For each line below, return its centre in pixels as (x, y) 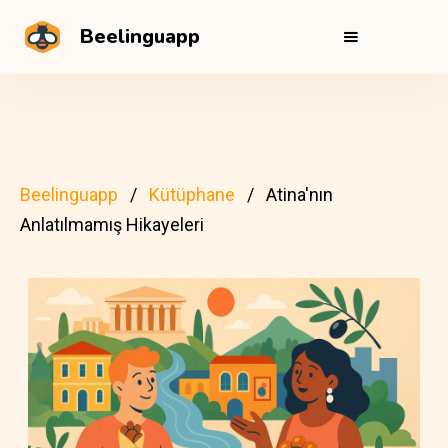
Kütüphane (192, 194)
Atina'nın (299, 194)
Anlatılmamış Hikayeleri (112, 224)
